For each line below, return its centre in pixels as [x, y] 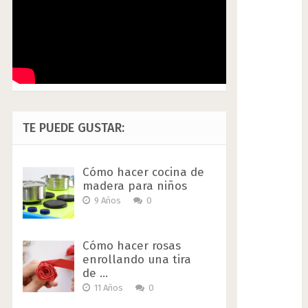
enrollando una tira [136, 259]
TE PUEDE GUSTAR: [73, 128]
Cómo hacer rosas [131, 245]
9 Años [107, 200]
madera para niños [134, 186]
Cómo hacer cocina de [143, 172]
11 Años [108, 287]
